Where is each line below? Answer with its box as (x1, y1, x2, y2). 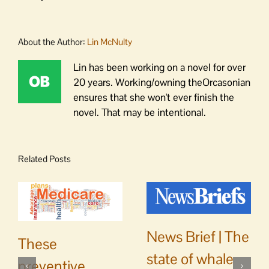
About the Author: (18, 35, 87, 47)
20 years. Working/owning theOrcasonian (73, 75, 250, 89)
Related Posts (18, 153, 71, 165)
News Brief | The (147, 227, 249, 247)
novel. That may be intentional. (73, 105, 206, 119)
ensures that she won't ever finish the (73, 90, 234, 104)
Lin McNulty (87, 35, 132, 47)
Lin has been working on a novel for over (73, 60, 246, 74)
